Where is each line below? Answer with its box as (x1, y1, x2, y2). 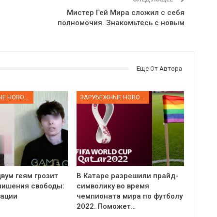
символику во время (77, 182, 150, 191)
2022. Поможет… (77, 202, 136, 211)
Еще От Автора (136, 64, 182, 72)
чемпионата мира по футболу (77, 192, 183, 201)
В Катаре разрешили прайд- (77, 171, 179, 181)
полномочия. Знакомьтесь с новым (57, 18, 185, 27)
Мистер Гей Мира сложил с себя (66, 8, 185, 17)
